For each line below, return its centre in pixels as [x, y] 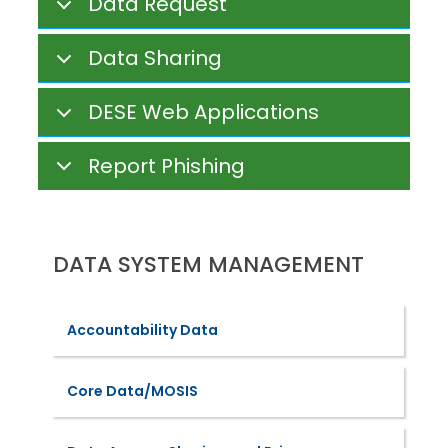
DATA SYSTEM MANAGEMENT [208, 264]
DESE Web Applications [203, 112]
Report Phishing [166, 166]
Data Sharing [154, 58]
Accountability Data [142, 330]
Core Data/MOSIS [132, 391]
